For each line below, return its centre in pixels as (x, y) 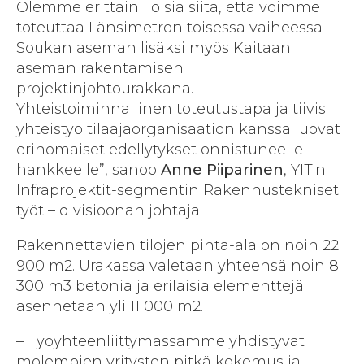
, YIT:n (305, 170)
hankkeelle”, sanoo (89, 170)
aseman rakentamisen (100, 69)
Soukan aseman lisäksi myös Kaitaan (154, 48)
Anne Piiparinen (222, 170)
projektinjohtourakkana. (105, 89)
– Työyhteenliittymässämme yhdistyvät (160, 342)
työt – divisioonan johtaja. (109, 211)
